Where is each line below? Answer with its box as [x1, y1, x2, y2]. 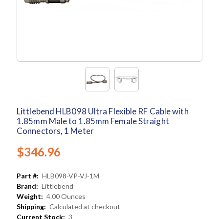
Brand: [17, 182, 38, 191]
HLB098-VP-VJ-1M [42, 172, 99, 180]
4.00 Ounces [46, 192, 86, 201]
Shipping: [17, 202, 46, 211]
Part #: [17, 172, 39, 180]
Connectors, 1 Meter [17, 126, 94, 136]
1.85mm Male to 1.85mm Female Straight [17, 116, 169, 127]
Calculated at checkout [49, 202, 120, 211]
